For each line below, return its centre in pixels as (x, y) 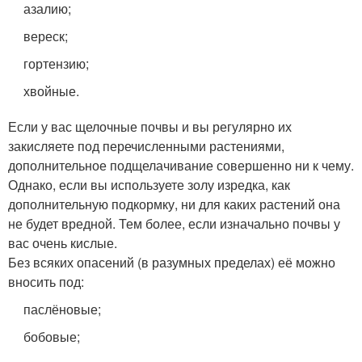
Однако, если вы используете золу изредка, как (149, 184)
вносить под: (46, 281)
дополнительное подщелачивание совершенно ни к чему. (181, 165)
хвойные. (52, 90)
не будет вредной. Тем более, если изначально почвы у (174, 223)
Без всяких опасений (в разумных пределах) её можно (172, 262)
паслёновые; (63, 309)
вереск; (46, 36)
